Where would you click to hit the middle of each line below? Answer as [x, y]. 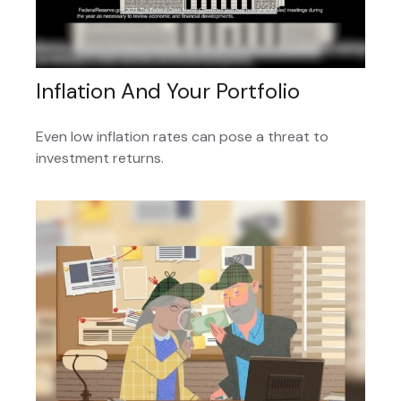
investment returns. [100, 158]
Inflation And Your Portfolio [168, 91]
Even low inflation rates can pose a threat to [182, 137]
